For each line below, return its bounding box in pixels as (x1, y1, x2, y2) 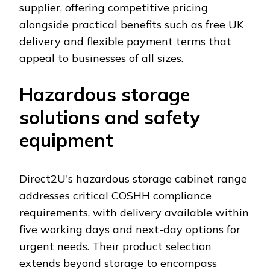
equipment (19, 128, 113, 152)
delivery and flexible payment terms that (19, 34, 231, 48)
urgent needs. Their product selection (19, 239, 212, 253)
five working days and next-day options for (19, 222, 240, 236)
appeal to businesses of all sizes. (19, 51, 183, 65)
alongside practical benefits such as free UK (19, 17, 243, 31)
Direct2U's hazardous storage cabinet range (19, 171, 247, 186)
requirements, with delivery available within (19, 205, 249, 219)
